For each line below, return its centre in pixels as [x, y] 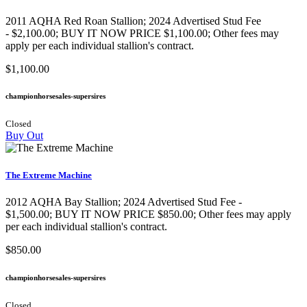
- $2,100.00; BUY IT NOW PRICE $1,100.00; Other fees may [142, 33]
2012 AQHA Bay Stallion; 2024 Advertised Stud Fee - [124, 201]
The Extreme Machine [49, 175]
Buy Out [24, 136]
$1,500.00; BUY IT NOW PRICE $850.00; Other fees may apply [148, 214]
